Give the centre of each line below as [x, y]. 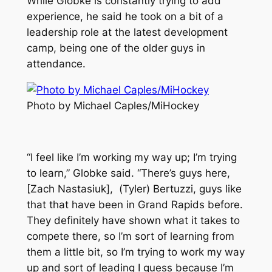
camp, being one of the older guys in [116, 48]
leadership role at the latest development [127, 32]
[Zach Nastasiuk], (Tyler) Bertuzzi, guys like [134, 189]
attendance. [56, 64]
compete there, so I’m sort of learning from [130, 236]
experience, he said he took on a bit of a [125, 17]
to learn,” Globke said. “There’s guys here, [128, 173]
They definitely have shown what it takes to [133, 221]
